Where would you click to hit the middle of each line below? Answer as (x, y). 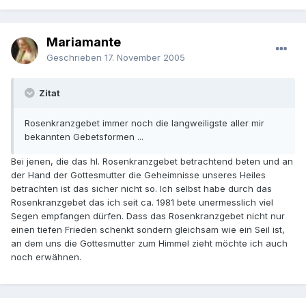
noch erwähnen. (46, 257)
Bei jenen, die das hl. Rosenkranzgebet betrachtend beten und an (152, 162)
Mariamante (84, 42)
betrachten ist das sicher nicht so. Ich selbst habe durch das (141, 189)
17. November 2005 (145, 58)
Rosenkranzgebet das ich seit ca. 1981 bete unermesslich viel (142, 203)
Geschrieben (75, 58)
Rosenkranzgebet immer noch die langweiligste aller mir (144, 123)
